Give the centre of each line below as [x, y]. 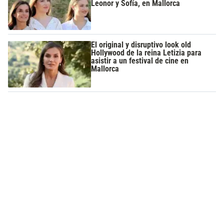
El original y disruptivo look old [141, 44]
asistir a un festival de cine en [140, 60]
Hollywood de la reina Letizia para [146, 52]
